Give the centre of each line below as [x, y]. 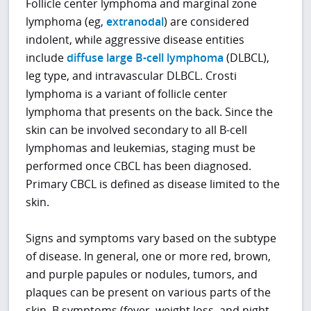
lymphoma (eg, [66, 22]
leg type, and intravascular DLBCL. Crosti [132, 76]
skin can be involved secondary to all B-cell [137, 130]
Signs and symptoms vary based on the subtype [151, 238]
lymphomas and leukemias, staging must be [141, 148]
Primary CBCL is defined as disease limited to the [153, 184]
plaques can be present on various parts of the [149, 293]
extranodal [135, 22]
